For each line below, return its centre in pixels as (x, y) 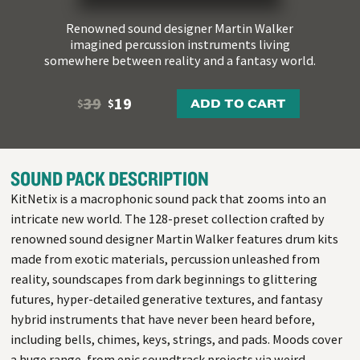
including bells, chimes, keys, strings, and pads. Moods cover (176, 340)
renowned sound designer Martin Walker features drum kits (174, 239)
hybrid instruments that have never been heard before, (162, 319)
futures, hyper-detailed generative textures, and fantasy (166, 299)
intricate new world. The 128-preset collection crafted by (167, 219)
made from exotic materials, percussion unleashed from (165, 259)
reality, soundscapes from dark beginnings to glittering (164, 279)
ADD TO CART (238, 104)
